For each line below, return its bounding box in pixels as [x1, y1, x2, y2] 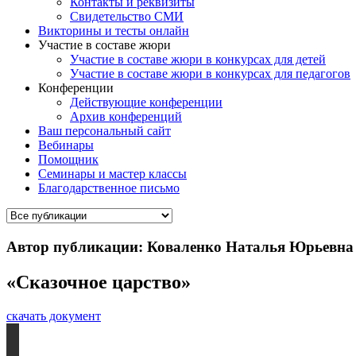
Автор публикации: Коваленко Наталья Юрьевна [6, 238, 354, 255]
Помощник [38, 153, 99, 166]
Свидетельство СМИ [70, 10, 184, 23]
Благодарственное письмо [38, 181, 180, 195]
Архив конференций [70, 110, 182, 123]
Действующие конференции [70, 95, 222, 109]
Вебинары [38, 138, 94, 152]
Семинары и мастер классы [38, 167, 187, 180]
